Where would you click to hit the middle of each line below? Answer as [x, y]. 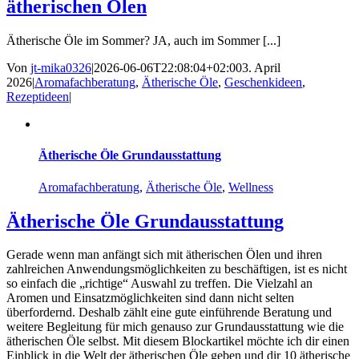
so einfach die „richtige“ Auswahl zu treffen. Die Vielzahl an [159, 284]
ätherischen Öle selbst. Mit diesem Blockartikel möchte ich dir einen [178, 341]
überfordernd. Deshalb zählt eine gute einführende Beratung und [169, 313]
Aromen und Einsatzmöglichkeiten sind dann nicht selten [150, 298]
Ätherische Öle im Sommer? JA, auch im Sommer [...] [143, 41]
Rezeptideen [38, 97]
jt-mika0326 [61, 68]
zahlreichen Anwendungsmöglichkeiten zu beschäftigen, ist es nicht [177, 269]
